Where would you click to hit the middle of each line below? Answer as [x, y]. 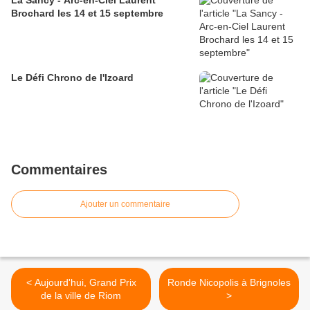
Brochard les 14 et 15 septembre [87, 13]
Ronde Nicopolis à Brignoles [229, 283]
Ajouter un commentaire [125, 204]
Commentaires [59, 170]
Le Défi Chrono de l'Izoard [72, 78]
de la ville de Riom [81, 296]
